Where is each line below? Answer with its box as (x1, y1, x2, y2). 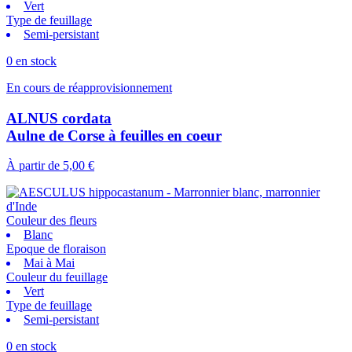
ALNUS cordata (6, 109, 112, 126)
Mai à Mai (24, 256, 75, 270)
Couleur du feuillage (6, 270, 108, 284)
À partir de (6, 159, 60, 173)
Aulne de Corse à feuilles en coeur (6, 126, 222, 144)
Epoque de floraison (6, 242, 106, 256)
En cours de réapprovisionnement (6, 80, 172, 94)
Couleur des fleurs (6, 214, 97, 228)
